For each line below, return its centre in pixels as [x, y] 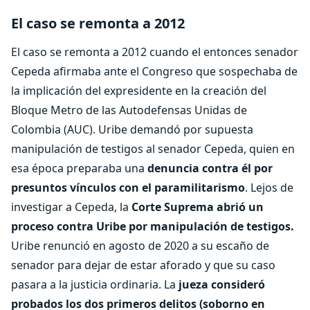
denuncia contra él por [210, 168]
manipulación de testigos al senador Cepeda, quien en [153, 149]
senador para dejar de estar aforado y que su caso [143, 265]
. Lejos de [269, 188]
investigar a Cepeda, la [71, 207]
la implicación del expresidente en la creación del [139, 91]
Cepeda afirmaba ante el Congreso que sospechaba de [154, 71]
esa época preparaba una [79, 168]
